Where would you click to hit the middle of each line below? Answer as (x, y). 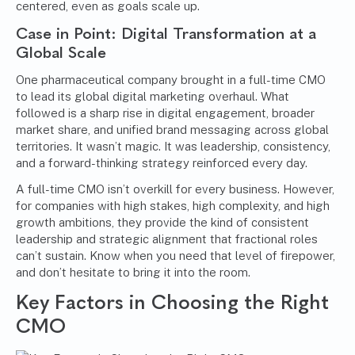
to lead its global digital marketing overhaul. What (153, 97)
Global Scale (61, 53)
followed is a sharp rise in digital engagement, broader (165, 113)
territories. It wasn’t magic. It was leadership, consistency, (173, 147)
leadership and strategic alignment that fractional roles (167, 239)
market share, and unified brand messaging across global (172, 130)
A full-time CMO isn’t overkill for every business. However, (175, 189)
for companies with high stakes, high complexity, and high (173, 206)
